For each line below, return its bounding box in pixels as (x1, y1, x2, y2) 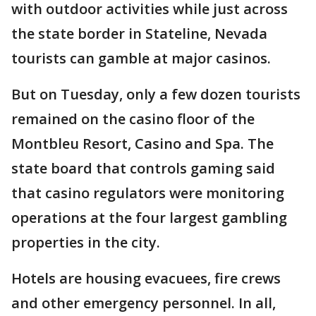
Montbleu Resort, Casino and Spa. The (11, 134, 274, 153)
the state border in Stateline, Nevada (11, 24, 267, 43)
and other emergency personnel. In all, (11, 293, 276, 312)
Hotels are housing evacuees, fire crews (11, 269, 281, 288)
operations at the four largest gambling (11, 208, 287, 227)
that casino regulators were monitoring (11, 183, 284, 202)
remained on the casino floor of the (11, 109, 255, 128)
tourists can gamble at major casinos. (11, 49, 271, 68)
